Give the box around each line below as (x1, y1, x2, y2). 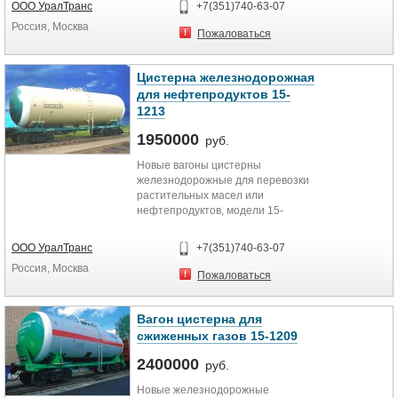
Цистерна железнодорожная (137, 70, 314, 84)
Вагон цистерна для (137, 312, 262, 326)
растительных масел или (137, 189, 264, 202)
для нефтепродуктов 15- (137, 87, 291, 101)
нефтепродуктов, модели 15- (137, 204, 283, 217)
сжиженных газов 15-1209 (137, 329, 298, 343)
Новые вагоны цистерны (137, 159, 261, 171)
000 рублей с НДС (137, 235, 227, 247)
